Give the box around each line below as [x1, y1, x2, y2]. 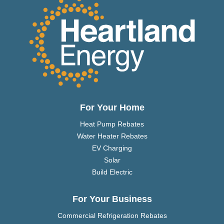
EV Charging [92, 144, 132, 152]
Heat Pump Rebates [80, 120, 144, 128]
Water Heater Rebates [76, 132, 147, 140]
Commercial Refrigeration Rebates [57, 211, 167, 220]
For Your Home [79, 102, 144, 113]
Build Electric [91, 168, 132, 176]
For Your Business [72, 194, 152, 204]
